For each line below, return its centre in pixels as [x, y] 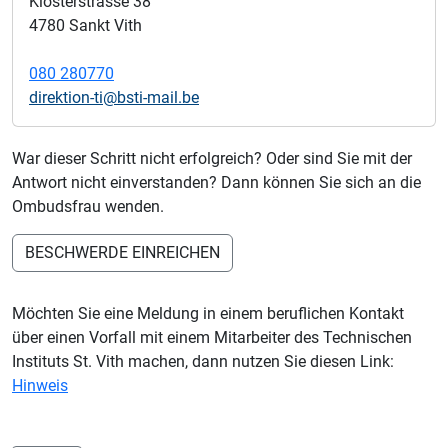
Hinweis [40, 386]
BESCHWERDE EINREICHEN [122, 253]
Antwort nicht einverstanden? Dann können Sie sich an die [216, 183]
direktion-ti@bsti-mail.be [114, 98]
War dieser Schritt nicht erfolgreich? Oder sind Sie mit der [212, 159]
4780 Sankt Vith [85, 26]
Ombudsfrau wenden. [88, 207]
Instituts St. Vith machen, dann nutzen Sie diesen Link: [203, 362]
